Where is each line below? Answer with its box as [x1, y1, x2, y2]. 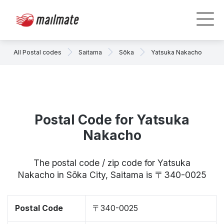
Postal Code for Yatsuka [34, 112, 189, 127]
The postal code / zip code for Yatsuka [33, 157, 190, 168]
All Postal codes [13, 48, 61, 56]
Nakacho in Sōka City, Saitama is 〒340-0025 [17, 169, 206, 180]
